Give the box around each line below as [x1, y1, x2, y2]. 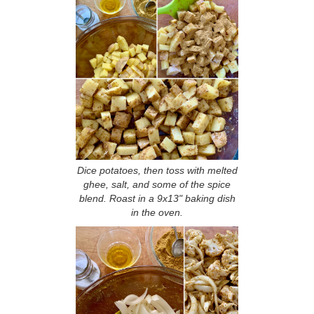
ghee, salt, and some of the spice [83, 179, 231, 190]
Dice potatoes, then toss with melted [76, 165, 238, 176]
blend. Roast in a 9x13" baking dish [78, 193, 235, 204]
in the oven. [131, 207, 183, 218]
